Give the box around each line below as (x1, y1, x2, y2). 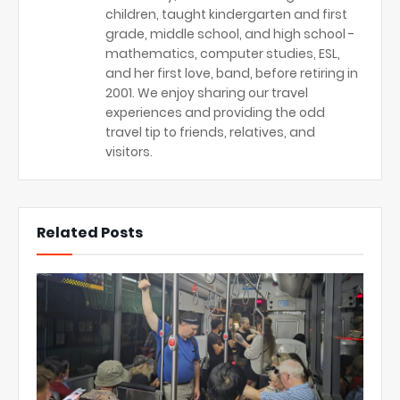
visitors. (105, 143, 153, 162)
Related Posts (37, 222, 143, 244)
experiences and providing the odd (105, 104, 325, 122)
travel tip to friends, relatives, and (105, 123, 315, 142)
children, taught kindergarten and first (105, 5, 347, 24)
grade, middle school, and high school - (105, 25, 354, 44)
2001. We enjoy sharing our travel (105, 84, 308, 103)
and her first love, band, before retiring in (105, 64, 358, 83)
